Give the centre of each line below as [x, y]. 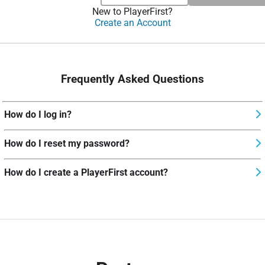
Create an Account [132, 23]
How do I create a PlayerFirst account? [86, 173]
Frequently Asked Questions [132, 79]
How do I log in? [38, 115]
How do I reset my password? [67, 144]
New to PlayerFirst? [132, 12]
